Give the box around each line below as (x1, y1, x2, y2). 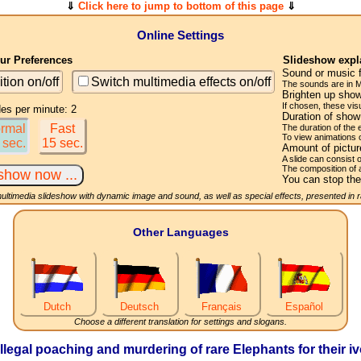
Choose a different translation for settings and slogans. (74, 316, 287, 326)
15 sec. (42, 135, 84, 150)
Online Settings (136, 28, 224, 43)
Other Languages (132, 225, 229, 239)
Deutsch (120, 300, 159, 313)
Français (201, 300, 242, 313)
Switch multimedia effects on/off (91, 74, 272, 89)
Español (284, 300, 323, 313)
